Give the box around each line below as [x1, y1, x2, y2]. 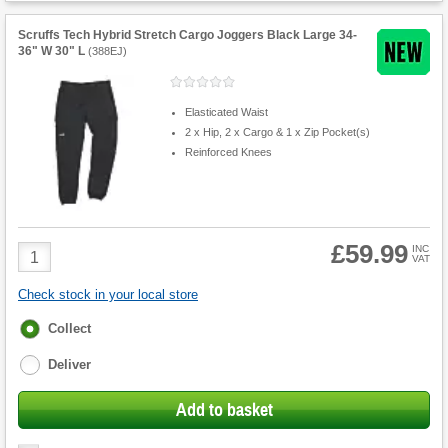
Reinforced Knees [184, 145, 272, 158]
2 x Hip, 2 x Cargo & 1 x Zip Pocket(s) [184, 125, 370, 138]
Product [17, 241, 72, 259]
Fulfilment [19, 319, 82, 335]
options [19, 337, 66, 353]
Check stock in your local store [18, 287, 198, 303]
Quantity [17, 259, 76, 277]
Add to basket [175, 399, 273, 422]
